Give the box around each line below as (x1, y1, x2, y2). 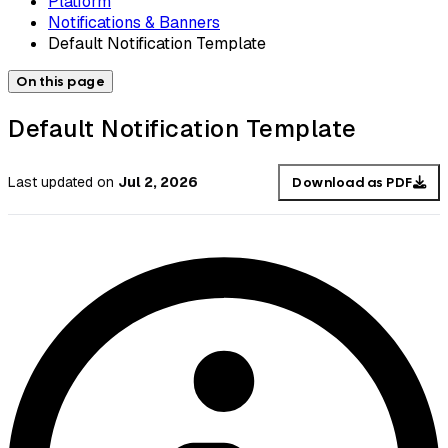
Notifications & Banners (48, 11, 220, 33)
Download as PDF (292, 173, 413, 191)
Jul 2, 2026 (118, 173, 198, 192)
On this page (16, 72, 105, 90)
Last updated (8, 173, 93, 192)
